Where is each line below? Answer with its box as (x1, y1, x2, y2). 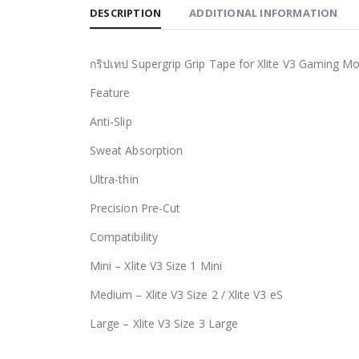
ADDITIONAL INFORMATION (189, 5, 338, 20)
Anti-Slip (90, 113, 132, 129)
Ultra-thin (90, 171, 139, 187)
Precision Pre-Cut (90, 200, 181, 216)
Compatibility (90, 228, 158, 244)
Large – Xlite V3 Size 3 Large (90, 315, 239, 331)
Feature (90, 84, 131, 100)
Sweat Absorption (90, 142, 184, 158)
